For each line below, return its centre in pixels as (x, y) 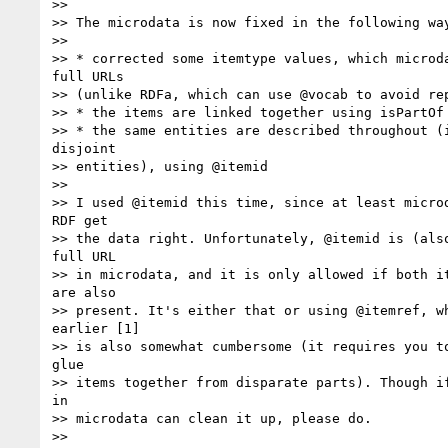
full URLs (88, 76)
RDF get (80, 220)
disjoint (84, 148)
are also (84, 292)
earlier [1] (96, 328)
